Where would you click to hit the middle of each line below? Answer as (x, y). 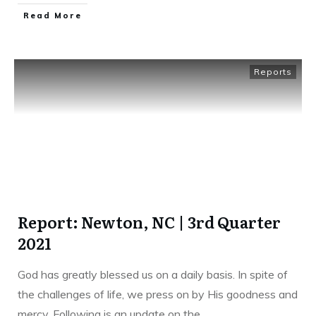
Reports (273, 71)
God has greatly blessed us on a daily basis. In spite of (153, 274)
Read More (53, 15)
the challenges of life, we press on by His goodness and (158, 294)
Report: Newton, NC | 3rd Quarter (149, 221)
